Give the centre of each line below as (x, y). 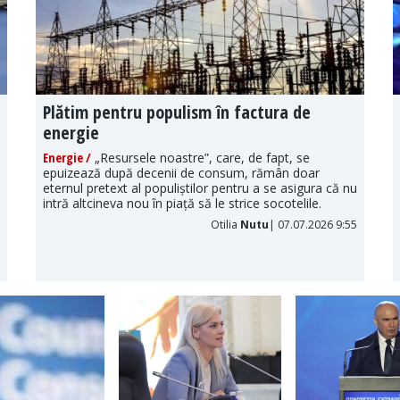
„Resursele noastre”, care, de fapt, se (200, 157)
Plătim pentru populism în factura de (177, 112)
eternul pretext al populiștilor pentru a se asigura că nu (200, 187)
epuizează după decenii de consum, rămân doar (181, 172)
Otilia (225, 224)
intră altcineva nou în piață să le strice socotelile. (182, 203)
